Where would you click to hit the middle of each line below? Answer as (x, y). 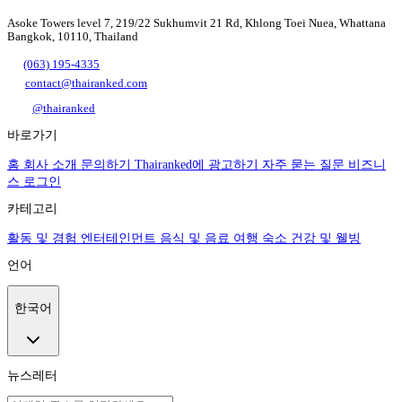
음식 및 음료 (195, 238)
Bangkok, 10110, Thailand (73, 36)
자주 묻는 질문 (303, 164)
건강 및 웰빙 (326, 238)
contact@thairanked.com (86, 83)
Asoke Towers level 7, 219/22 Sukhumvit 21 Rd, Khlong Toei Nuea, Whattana (197, 22)
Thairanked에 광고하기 (197, 164)
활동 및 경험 (42, 238)
